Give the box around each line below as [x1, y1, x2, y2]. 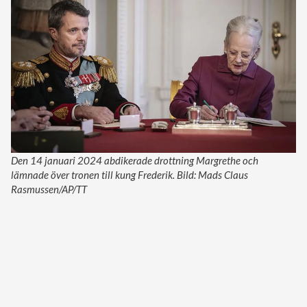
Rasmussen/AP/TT [11, 182, 87, 195]
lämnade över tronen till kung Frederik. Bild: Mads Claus [11, 168, 248, 181]
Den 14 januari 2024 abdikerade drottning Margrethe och [11, 153, 258, 167]
